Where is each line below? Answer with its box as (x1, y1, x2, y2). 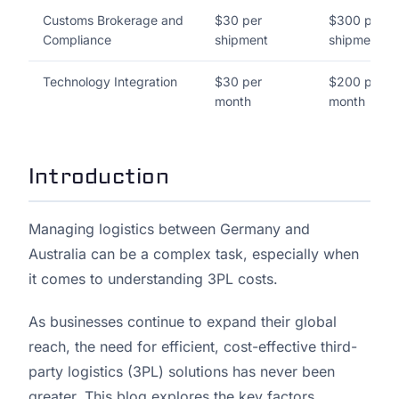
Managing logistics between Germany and (28, 220, 310, 239)
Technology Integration (43, 74, 177, 90)
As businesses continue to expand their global (28, 313, 337, 331)
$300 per (329, 12, 384, 28)
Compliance (43, 32, 111, 48)
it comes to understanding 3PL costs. (28, 270, 278, 289)
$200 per (329, 74, 384, 90)
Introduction (28, 164, 169, 191)
